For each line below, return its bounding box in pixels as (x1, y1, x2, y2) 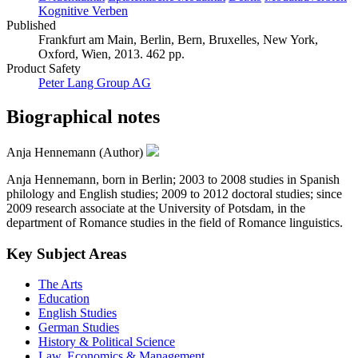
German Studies (38, 320, 119, 335)
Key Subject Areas (6, 245, 126, 262)
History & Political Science (38, 335, 175, 349)
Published (6, 18, 56, 33)
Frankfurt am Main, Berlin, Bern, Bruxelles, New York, (38, 33, 318, 47)
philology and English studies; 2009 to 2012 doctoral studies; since (6, 186, 342, 201)
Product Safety (6, 62, 81, 76)
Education (38, 292, 89, 306)
